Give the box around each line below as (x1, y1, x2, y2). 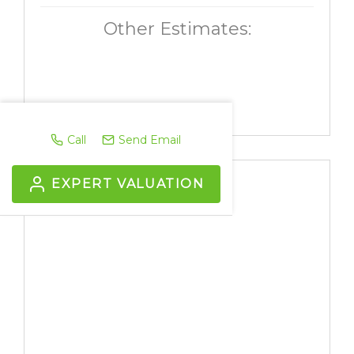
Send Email (119, 133, 182, 147)
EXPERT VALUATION (51, 176, 205, 191)
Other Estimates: (103, 17, 251, 40)
